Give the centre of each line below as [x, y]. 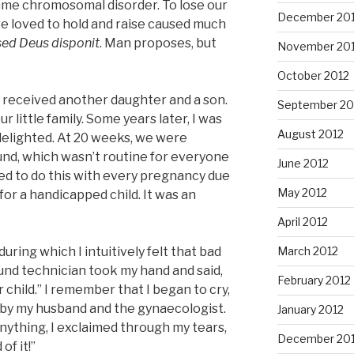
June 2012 [303, 163]
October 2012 [313, 75]
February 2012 [314, 280]
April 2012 [302, 221]
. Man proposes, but [158, 43]
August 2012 [310, 134]
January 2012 [310, 309]
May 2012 [302, 192]
